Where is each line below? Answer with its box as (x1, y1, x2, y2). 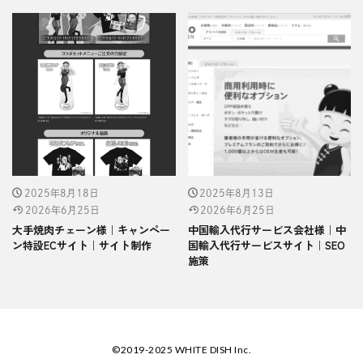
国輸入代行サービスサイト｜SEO (187, 237, 345, 254)
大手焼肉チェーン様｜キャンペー (12, 222, 170, 238)
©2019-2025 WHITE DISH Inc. (112, 344, 251, 357)
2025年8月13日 (199, 188, 274, 199)
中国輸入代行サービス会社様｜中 (187, 222, 346, 238)
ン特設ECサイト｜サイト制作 (12, 237, 152, 254)
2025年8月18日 (23, 188, 99, 199)
